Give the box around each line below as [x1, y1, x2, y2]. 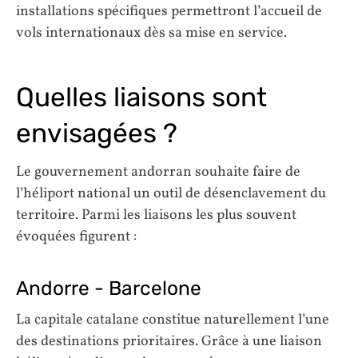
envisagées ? [16, 117, 177, 149]
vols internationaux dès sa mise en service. [16, 22, 287, 43]
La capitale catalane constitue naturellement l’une [16, 309, 329, 330]
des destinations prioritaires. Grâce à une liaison [16, 331, 322, 352]
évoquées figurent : [16, 226, 137, 247]
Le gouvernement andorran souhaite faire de [16, 161, 300, 182]
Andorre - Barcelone [16, 276, 201, 300]
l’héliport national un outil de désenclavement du [16, 183, 326, 204]
